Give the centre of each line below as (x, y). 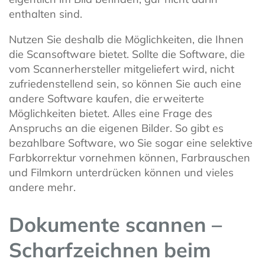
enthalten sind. (46, 14)
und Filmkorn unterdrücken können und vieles (121, 173)
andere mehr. (42, 188)
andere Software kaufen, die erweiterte (106, 99)
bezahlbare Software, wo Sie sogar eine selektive (131, 143)
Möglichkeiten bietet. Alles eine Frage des (111, 114)
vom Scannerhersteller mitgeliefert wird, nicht (122, 69)
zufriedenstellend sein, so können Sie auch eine (125, 84)
